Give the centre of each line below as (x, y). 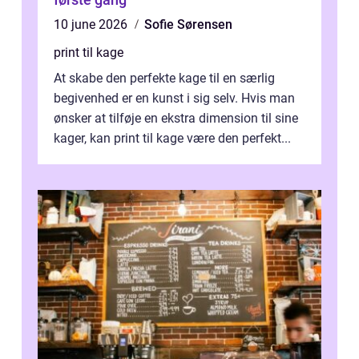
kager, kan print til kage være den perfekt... (172, 139)
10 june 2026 (92, 25)
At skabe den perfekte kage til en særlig (164, 79)
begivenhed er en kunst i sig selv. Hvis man (174, 99)
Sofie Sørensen (188, 25)
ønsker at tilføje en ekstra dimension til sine (176, 119)
